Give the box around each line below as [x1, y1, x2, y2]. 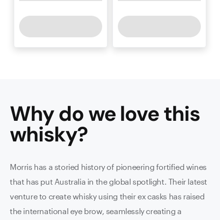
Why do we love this [10, 100, 200, 128]
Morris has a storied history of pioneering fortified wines [10, 162, 207, 172]
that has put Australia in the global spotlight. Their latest [10, 177, 208, 187]
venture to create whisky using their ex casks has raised [10, 192, 205, 201]
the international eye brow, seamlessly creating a [10, 206, 182, 216]
